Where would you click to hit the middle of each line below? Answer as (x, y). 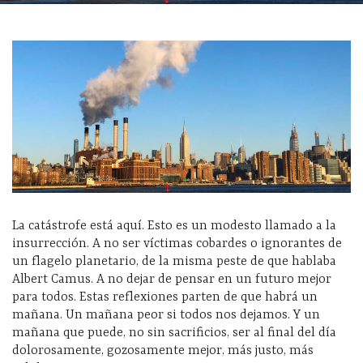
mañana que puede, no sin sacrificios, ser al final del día (174, 333)
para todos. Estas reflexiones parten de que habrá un (165, 298)
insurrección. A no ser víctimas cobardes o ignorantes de (177, 244)
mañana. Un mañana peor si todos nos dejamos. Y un (166, 316)
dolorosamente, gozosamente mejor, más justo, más (163, 351)
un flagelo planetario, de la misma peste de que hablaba (174, 262)
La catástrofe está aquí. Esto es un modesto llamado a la (174, 226)
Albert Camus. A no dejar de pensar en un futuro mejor (172, 280)
